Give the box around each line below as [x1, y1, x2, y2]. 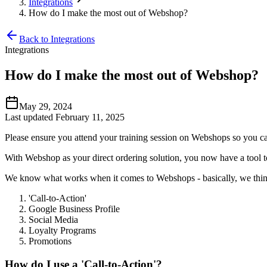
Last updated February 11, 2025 [5, 111, 125, 122]
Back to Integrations [19, 34, 95, 44]
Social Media [29, 214, 78, 225]
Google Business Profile [29, 203, 120, 214]
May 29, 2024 [19, 101, 72, 111]
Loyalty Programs [29, 225, 96, 235]
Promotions [29, 235, 72, 246]
